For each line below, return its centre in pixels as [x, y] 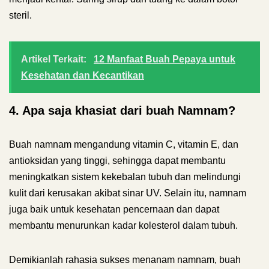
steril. [20, 15]
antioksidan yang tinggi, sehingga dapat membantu [117, 161]
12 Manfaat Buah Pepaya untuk [165, 59]
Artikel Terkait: [55, 59]
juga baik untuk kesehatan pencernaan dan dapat [114, 209]
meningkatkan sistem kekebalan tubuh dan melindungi [125, 177]
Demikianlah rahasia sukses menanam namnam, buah [125, 260]
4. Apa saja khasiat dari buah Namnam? [122, 110]
